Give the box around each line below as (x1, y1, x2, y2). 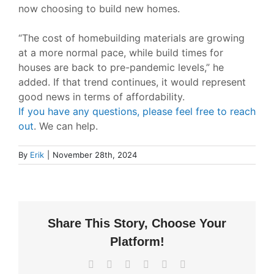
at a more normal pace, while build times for (18, 46, 223, 59)
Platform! (109, 235, 165, 249)
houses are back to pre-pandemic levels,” (18, 61, 213, 74)
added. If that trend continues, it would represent (18, 76, 246, 89)
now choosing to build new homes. (18, 2, 180, 15)
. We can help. (33, 120, 98, 133)
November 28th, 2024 (53, 150, 137, 160)
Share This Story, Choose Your (48, 217, 226, 231)
